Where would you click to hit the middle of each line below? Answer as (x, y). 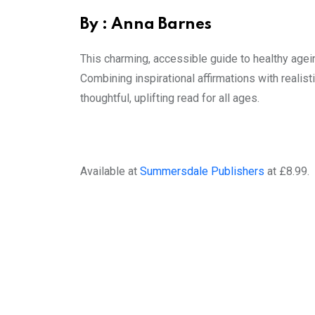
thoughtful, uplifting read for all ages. (170, 98)
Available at (110, 172)
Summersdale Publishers (202, 172)
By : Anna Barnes (146, 25)
